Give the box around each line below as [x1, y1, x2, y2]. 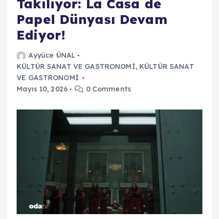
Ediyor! [17, 27, 66, 44]
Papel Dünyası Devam [17, 11, 167, 28]
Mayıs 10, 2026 [17, 85, 68, 94]
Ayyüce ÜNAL [28, 51, 76, 60]
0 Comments [84, 85, 131, 94]
